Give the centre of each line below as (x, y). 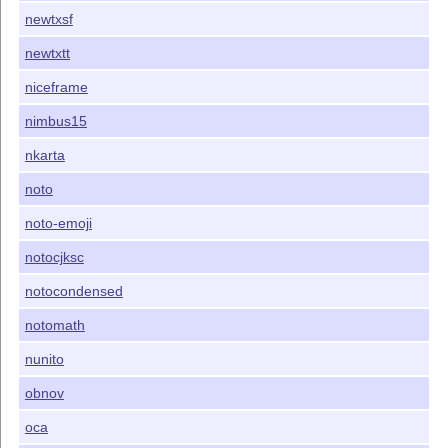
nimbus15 (55, 121)
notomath (54, 325)
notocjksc (54, 257)
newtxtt (47, 53)
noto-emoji (58, 223)
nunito (44, 359)
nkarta (44, 155)
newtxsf (48, 19)
